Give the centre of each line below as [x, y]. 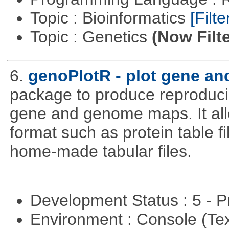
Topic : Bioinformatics [110, 18]
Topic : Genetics [91, 37]
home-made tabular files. [100, 152]
